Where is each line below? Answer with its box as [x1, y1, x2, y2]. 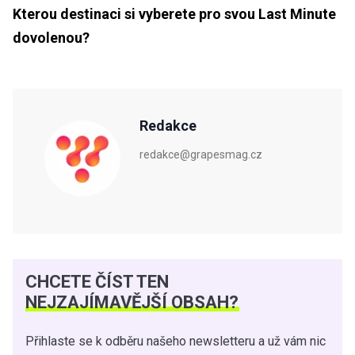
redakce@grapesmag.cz [139, 148, 262, 162]
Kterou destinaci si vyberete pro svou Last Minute [13, 6, 336, 23]
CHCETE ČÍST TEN [25, 272, 169, 292]
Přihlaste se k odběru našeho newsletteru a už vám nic [25, 334, 326, 349]
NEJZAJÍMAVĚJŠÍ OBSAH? [25, 292, 239, 313]
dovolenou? [13, 29, 90, 47]
